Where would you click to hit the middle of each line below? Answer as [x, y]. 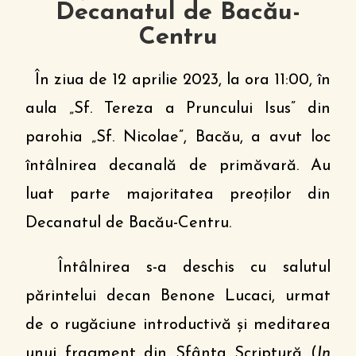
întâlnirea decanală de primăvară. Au [178, 166]
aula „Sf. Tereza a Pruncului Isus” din [178, 109]
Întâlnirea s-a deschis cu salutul [178, 268]
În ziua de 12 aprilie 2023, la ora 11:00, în [178, 80]
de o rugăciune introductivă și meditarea [178, 325]
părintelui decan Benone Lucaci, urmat [178, 296]
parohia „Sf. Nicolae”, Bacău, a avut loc [178, 137]
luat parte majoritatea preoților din [178, 195]
